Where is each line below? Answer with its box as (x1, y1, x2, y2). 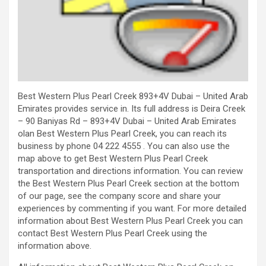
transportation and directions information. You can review (18, 166, 243, 177)
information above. (18, 240, 91, 252)
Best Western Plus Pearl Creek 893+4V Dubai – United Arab (18, 91, 248, 102)
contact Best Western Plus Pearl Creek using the (18, 228, 207, 239)
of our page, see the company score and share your (18, 191, 221, 202)
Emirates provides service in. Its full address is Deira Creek (18, 103, 245, 115)
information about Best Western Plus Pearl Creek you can (18, 216, 243, 227)
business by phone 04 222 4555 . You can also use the (18, 141, 230, 152)
